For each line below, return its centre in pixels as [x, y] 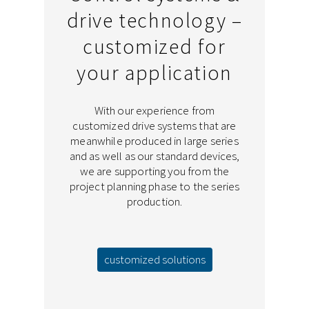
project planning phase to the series [154, 186]
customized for [154, 46]
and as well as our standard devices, [154, 156]
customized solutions [154, 260]
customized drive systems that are [154, 125]
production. [154, 201]
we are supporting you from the [154, 171]
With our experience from [154, 110]
